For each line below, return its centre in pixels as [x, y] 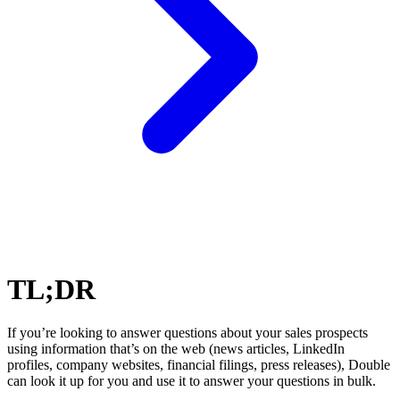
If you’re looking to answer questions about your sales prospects [187, 333]
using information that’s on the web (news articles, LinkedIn [176, 349]
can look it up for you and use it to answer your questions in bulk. [192, 381]
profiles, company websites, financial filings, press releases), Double [199, 365]
